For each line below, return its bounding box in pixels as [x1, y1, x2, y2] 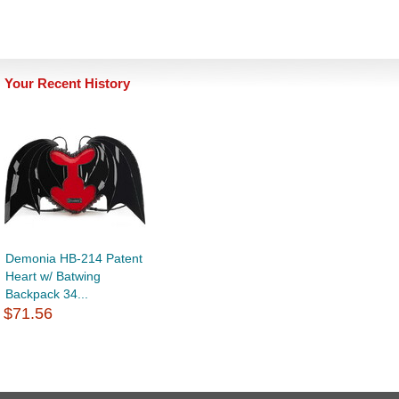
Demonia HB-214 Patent [5, 251, 142, 266]
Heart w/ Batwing [5, 269, 101, 284]
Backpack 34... [5, 287, 88, 302]
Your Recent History [4, 76, 130, 92]
